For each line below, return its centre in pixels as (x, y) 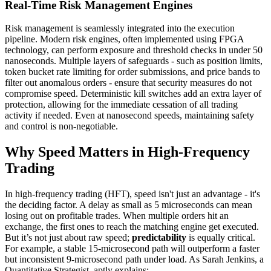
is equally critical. (221, 238)
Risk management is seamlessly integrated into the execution (120, 28)
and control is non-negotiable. (61, 126)
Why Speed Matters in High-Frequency (127, 152)
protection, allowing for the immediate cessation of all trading (121, 105)
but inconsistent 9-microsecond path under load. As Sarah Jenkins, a (134, 260)
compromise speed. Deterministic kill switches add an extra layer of (133, 94)
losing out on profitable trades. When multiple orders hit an (117, 216)
